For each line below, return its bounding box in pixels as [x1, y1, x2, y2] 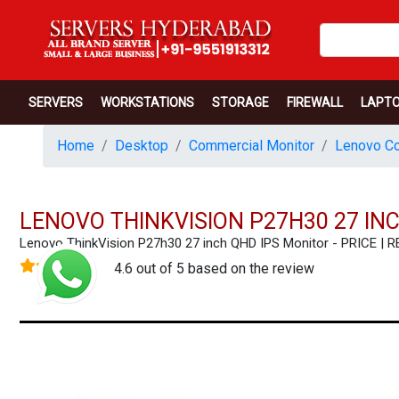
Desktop [115, 137, 168, 154]
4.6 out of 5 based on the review [114, 260, 314, 277]
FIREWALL [287, 94, 343, 110]
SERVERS [28, 94, 83, 110]
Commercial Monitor [189, 137, 314, 154]
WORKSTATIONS [101, 94, 194, 110]
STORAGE [212, 94, 269, 110]
